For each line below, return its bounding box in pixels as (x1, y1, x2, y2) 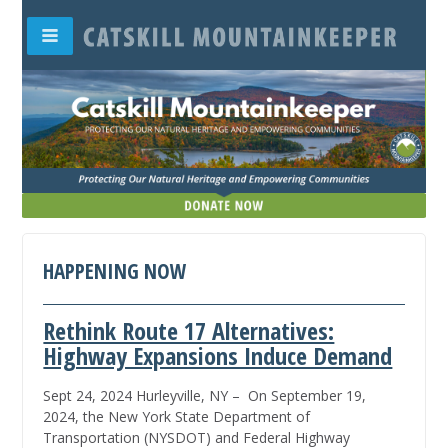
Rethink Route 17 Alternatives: (43, 314, 335, 348)
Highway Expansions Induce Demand (43, 339, 393, 373)
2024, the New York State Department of (43, 407, 311, 427)
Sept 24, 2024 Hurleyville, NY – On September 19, (43, 386, 367, 406)
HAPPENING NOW (43, 257, 188, 286)
